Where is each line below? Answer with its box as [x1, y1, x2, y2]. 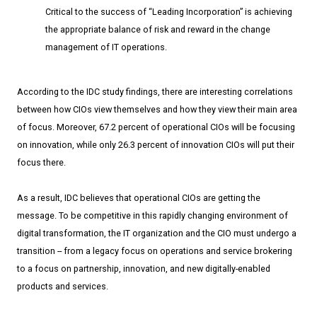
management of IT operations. [45, 42, 167, 53]
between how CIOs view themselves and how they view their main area [17, 103, 297, 115]
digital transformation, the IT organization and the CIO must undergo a [17, 227, 296, 238]
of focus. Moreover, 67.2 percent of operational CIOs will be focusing [17, 121, 295, 132]
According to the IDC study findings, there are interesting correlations [17, 86, 293, 97]
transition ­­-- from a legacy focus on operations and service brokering [17, 245, 292, 256]
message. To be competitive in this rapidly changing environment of [17, 209, 288, 221]
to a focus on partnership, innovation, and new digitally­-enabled [17, 263, 270, 274]
